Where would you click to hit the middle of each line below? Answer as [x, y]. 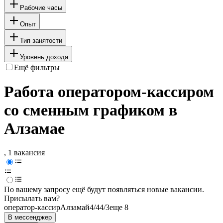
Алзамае [34, 129]
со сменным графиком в [91, 110]
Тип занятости [41, 40]
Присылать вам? [32, 199]
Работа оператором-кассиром [109, 92]
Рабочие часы [41, 7]
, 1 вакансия [24, 153]
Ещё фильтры [37, 67]
